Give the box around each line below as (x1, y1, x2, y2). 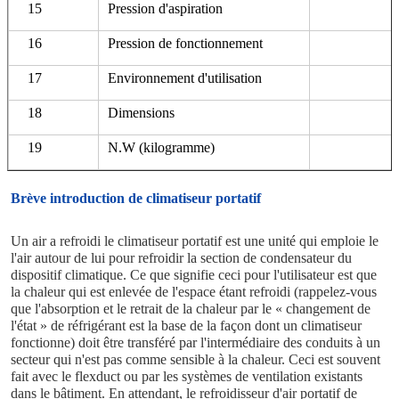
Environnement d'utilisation (108, 69, 262, 85)
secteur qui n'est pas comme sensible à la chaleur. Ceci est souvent (11, 351, 380, 367)
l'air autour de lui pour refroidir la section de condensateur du (11, 249, 352, 265)
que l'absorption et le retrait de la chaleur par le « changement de (11, 300, 370, 316)
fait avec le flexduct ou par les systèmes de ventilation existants (11, 368, 362, 384)
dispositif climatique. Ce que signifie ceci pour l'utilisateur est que (11, 266, 377, 282)
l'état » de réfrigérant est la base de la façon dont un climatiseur (11, 317, 362, 333)
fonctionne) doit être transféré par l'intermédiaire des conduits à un (11, 334, 380, 350)
